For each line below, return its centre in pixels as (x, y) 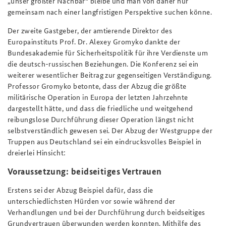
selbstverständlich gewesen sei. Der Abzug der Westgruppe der (110, 130)
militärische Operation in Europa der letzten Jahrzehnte (98, 97)
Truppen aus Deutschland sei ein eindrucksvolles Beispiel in (105, 141)
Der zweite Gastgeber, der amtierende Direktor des (90, 30)
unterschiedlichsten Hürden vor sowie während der (92, 201)
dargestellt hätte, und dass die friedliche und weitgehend (100, 108)
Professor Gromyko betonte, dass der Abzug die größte (97, 86)
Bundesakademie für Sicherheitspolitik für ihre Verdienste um (108, 52)
